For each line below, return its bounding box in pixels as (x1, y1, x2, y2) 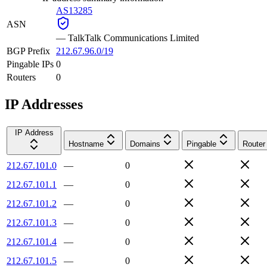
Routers (7, 72, 36, 82)
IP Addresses (5, 96, 83, 112)
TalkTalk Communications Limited (68, 32, 199, 43)
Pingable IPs (7, 58, 54, 69)
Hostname (69, 139, 104, 148)
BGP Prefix (7, 45, 50, 56)
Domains (130, 139, 160, 148)
